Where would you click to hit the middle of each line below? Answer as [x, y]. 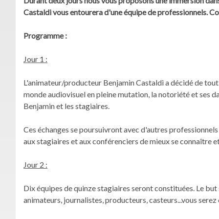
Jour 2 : [35, 164]
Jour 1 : [35, 59]
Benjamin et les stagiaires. [66, 106]
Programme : [45, 35]
